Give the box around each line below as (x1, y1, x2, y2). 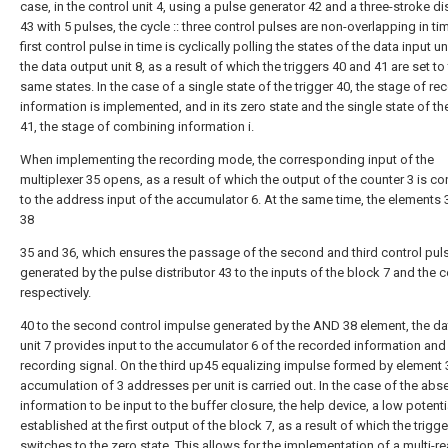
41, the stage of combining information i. (20, 119, 254, 134)
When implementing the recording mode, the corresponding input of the (20, 152, 434, 167)
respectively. (20, 285, 91, 300)
